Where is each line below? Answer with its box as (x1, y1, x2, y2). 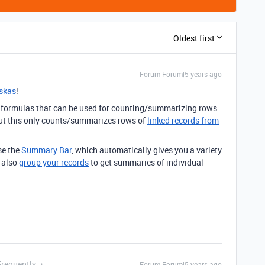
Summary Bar (21, 144, 72, 156)
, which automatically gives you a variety (72, 144, 222, 156)
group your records (19, 157, 89, 168)
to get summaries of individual (89, 157, 203, 168)
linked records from (147, 115, 219, 126)
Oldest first (173, 32, 215, 44)
